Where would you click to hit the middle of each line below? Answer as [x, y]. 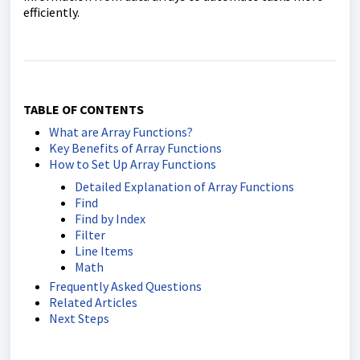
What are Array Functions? [121, 132]
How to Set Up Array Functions [133, 164]
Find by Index [110, 219]
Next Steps [79, 318]
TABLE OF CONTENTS [84, 109]
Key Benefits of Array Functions [135, 148]
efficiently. [51, 12]
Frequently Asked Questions [125, 286]
